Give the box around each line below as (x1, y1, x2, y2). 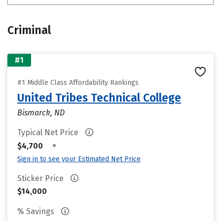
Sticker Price (17, 174, 66, 183)
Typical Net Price (17, 128, 80, 137)
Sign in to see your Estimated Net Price (17, 155, 141, 163)
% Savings (17, 207, 56, 216)
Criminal (7, 23, 51, 37)
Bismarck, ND (17, 108, 65, 117)
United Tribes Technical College (17, 91, 181, 105)
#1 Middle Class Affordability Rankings (17, 78, 139, 87)
